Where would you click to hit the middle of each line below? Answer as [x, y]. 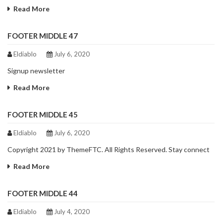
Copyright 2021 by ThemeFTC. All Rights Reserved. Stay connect [109, 150]
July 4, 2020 [71, 212]
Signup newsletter [36, 71]
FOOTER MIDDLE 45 [43, 115]
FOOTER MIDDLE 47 [43, 36]
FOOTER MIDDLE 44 [43, 194]
